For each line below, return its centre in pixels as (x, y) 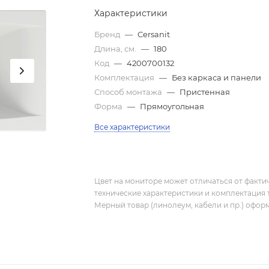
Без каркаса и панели (217, 77)
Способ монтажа (129, 92)
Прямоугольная (172, 106)
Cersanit (154, 34)
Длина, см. (116, 49)
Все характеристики (132, 127)
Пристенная (205, 92)
